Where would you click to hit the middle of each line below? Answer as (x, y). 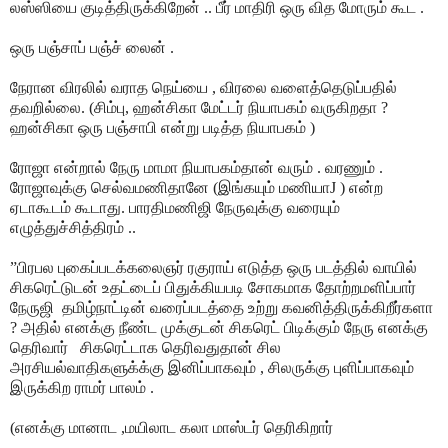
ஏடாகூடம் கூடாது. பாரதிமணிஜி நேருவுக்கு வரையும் (175, 207)
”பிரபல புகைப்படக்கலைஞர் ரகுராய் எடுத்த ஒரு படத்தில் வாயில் (213, 267)
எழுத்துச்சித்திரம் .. (73, 227)
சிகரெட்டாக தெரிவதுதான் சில (180, 347)
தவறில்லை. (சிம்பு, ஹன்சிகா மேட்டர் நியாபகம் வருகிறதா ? (199, 107)
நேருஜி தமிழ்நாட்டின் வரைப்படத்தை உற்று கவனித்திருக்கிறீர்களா (221, 307)
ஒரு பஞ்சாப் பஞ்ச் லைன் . (92, 47)
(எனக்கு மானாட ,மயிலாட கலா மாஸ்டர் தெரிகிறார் (173, 427)
